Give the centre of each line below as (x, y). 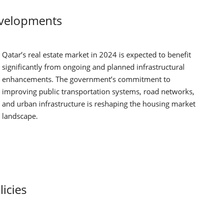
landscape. (20, 116)
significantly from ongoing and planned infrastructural (93, 67)
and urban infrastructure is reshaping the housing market (99, 104)
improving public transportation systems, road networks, (98, 91)
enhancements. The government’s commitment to (86, 79)
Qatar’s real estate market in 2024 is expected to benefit (96, 55)
